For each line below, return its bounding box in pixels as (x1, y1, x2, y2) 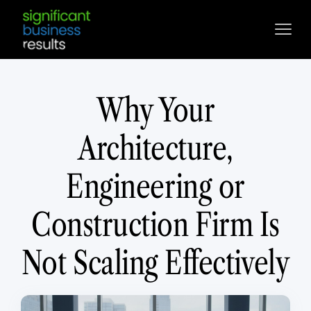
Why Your (96, 88, 215, 130)
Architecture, (78, 126, 233, 168)
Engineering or (66, 165, 245, 206)
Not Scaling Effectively (21, 241, 290, 283)
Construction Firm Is (31, 203, 280, 244)
